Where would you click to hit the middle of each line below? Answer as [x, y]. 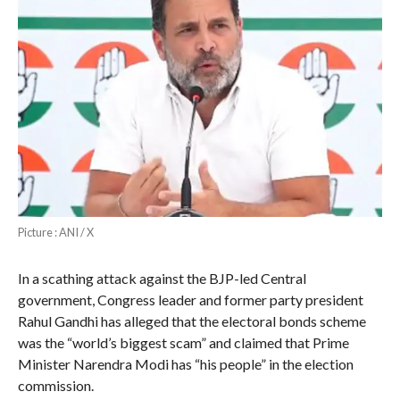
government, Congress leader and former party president [190, 299]
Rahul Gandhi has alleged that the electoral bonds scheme [192, 321]
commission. [55, 385]
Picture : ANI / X [55, 232]
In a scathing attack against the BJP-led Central [162, 278]
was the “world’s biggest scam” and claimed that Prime [183, 342]
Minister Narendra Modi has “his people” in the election [185, 363]
